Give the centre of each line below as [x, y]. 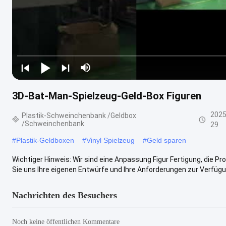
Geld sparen [166, 140]
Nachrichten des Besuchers [65, 195]
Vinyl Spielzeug [110, 140]
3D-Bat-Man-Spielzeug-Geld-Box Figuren [107, 96]
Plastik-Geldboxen [45, 140]
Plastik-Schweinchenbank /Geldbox [79, 115]
